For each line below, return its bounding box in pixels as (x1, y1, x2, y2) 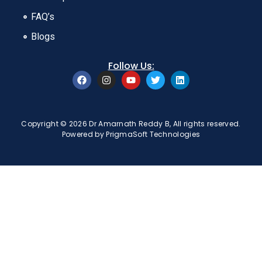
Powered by (61, 129, 106, 139)
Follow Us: (108, 58, 154, 73)
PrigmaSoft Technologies (106, 129, 201, 139)
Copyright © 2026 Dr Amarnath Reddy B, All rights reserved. (21, 118, 241, 129)
